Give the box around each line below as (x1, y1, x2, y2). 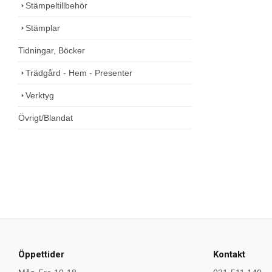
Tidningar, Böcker (18, 45, 85, 55)
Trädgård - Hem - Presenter (25, 67, 132, 78)
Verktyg (25, 90, 54, 100)
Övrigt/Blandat (18, 112, 73, 123)
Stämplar (25, 22, 60, 33)
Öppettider (18, 249, 64, 260)
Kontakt (213, 249, 245, 260)
